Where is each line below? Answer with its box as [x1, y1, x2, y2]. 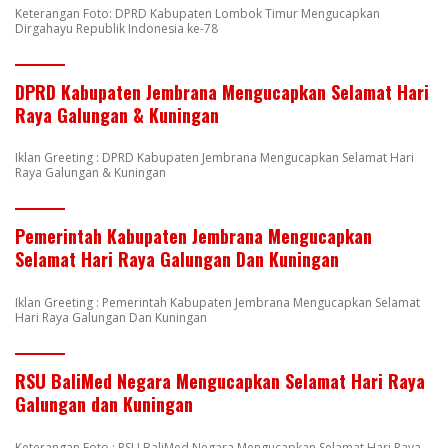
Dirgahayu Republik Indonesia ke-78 [15, 19, 218, 37]
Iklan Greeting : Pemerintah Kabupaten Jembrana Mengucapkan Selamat [15, 294, 420, 312]
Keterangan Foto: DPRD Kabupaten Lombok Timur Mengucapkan [15, 4, 380, 22]
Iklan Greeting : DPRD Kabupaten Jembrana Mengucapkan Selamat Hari [15, 149, 414, 167]
